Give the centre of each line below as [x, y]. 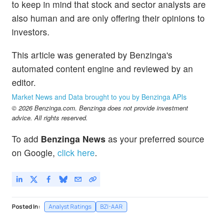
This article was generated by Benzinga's [92, 55]
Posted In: [26, 206]
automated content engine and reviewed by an [102, 69]
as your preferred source [155, 139]
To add [26, 139]
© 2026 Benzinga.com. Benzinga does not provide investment [100, 108]
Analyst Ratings [70, 206]
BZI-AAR [111, 206]
